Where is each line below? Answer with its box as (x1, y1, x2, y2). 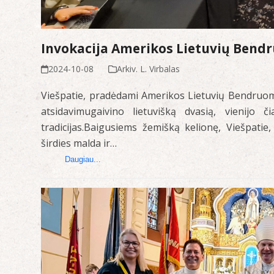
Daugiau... (65, 154, 102, 164)
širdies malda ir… (41, 136, 117, 150)
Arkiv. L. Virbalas (117, 62, 180, 75)
